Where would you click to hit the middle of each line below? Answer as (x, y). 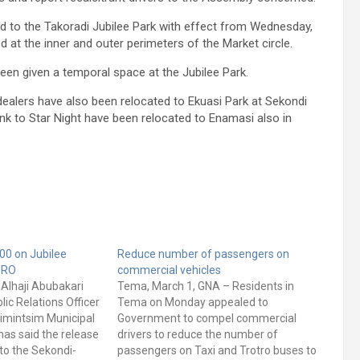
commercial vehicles (169, 270)
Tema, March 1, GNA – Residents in (205, 286)
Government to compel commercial (207, 319)
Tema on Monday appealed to (192, 303)
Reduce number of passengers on (203, 254)
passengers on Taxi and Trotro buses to (217, 351)
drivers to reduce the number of (197, 335)
